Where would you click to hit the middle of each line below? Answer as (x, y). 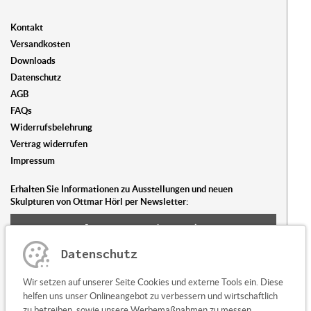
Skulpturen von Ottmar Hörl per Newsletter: (99, 202)
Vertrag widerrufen (49, 144)
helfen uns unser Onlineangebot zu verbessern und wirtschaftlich (150, 296)
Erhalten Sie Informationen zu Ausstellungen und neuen (121, 190)
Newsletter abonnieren (143, 228)
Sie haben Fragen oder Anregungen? (82, 265)
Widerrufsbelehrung (51, 128)
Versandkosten (40, 44)
